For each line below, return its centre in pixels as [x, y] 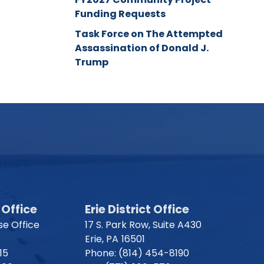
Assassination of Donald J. [141, 48]
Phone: [102, 253]
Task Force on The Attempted [148, 34]
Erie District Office [137, 209]
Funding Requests [120, 14]
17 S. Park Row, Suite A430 [143, 225]
